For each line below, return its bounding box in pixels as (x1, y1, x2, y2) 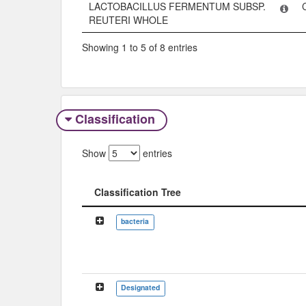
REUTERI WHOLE (89, 13, 168, 27)
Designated (121, 281, 161, 292)
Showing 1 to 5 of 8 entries (82, 40, 197, 54)
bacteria (121, 215, 150, 226)
